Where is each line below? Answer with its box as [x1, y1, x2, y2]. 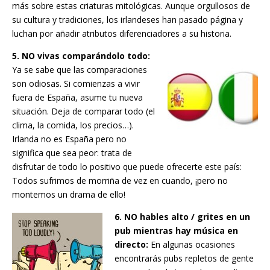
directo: [115, 239, 148, 251]
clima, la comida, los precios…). [12, 119, 134, 131]
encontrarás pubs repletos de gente [115, 253, 254, 265]
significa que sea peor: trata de [12, 147, 132, 159]
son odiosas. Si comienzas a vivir [12, 78, 140, 90]
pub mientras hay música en [115, 225, 238, 237]
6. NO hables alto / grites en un [115, 211, 250, 223]
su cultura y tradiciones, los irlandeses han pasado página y [12, 14, 243, 26]
